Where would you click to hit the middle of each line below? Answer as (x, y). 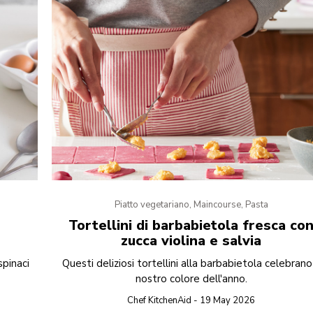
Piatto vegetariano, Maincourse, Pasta (191, 205)
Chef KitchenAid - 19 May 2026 (191, 301)
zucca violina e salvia (191, 241)
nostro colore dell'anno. (191, 279)
